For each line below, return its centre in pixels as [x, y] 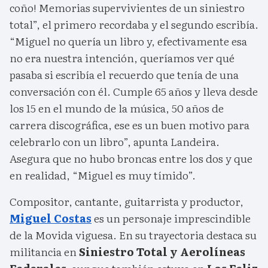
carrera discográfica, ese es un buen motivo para [130, 125]
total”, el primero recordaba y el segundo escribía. [134, 25]
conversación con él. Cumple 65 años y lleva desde [134, 92]
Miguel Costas [51, 218]
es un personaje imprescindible [171, 218]
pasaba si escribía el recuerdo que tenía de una [124, 75]
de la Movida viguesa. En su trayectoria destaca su [133, 235]
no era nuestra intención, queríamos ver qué [122, 58]
